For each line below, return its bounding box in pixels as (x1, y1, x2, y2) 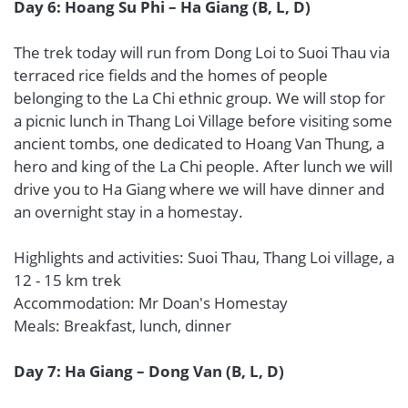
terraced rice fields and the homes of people (14, 65, 328, 86)
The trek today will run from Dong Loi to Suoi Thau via (14, 42, 390, 63)
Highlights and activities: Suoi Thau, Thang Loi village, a (14, 247, 394, 268)
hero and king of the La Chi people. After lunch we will (14, 156, 393, 177)
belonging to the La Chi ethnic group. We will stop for (14, 87, 385, 108)
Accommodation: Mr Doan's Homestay (14, 292, 288, 313)
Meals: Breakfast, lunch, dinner (14, 315, 231, 336)
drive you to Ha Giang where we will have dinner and (14, 178, 384, 199)
